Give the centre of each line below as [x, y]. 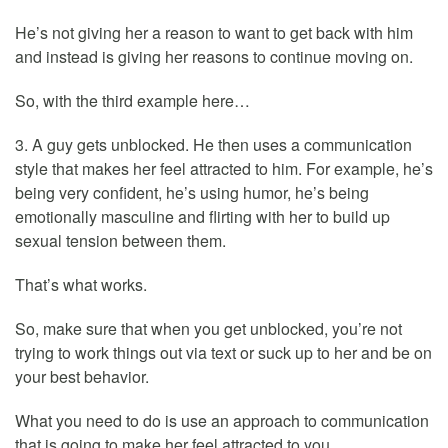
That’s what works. [81, 285]
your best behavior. [82, 377]
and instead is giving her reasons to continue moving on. [214, 57]
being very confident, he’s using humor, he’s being [192, 193]
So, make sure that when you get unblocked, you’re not [208, 329]
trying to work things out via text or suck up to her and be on [223, 353]
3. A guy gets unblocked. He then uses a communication [213, 145]
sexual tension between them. [120, 241]
